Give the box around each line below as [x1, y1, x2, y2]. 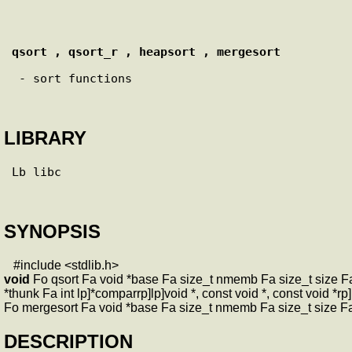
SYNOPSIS [4, 220, 101, 242]
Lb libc [12, 164, 61, 178]
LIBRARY [4, 126, 86, 148]
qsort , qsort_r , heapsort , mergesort [12, 44, 280, 58]
